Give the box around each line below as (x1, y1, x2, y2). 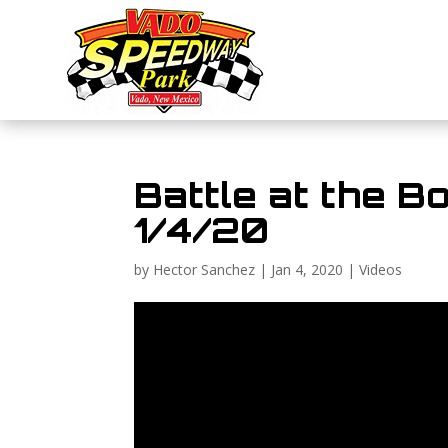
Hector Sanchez (153, 260, 256, 279)
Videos (359, 260, 403, 279)
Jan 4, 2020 (271, 260, 344, 279)
